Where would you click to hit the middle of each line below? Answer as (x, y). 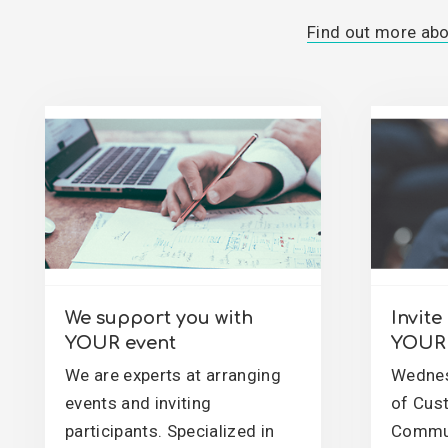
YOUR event (120, 343)
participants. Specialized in (170, 431)
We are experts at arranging (173, 375)
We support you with (159, 318)
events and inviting (138, 403)
